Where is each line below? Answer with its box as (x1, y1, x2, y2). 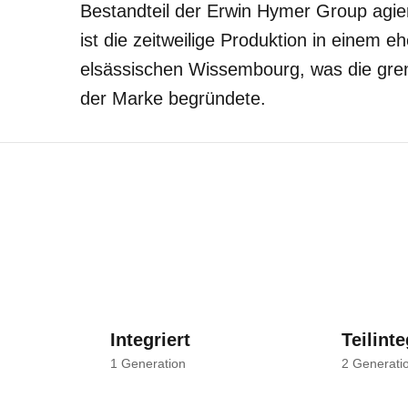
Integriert (109, 330, 190, 350)
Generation (117, 356, 186, 371)
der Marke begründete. (80, 88, 266, 108)
